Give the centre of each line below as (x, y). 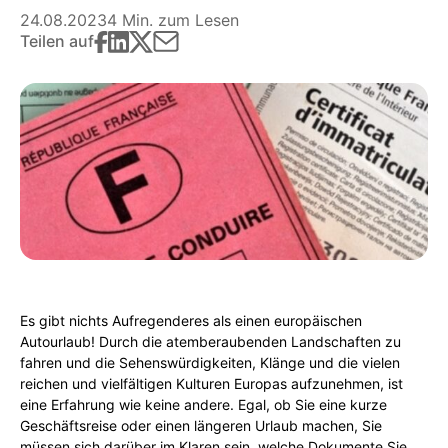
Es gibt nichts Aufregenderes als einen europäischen (191, 320)
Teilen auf (57, 41)
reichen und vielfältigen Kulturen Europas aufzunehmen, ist (211, 383)
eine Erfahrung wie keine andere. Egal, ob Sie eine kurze (203, 404)
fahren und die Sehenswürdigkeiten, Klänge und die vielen (210, 362)
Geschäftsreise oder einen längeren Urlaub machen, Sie (201, 425)
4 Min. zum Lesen (173, 20)
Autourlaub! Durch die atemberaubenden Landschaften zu (210, 341)
